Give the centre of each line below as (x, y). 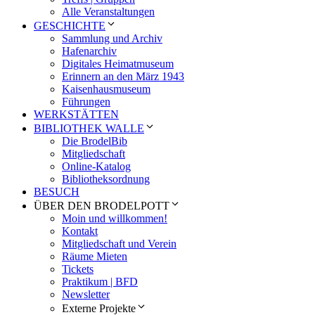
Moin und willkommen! (115, 218)
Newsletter (86, 294)
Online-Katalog (96, 166)
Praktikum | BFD (100, 281)
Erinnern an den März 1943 (123, 76)
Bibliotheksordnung (106, 179)
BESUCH (57, 191)
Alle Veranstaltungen (108, 11)
